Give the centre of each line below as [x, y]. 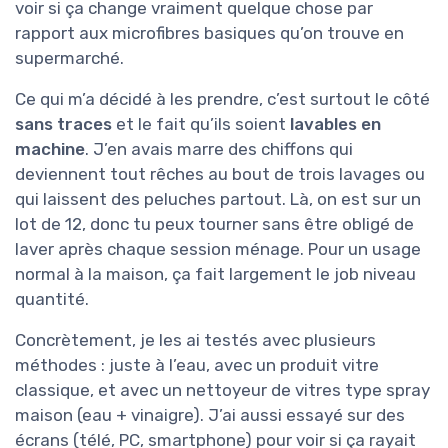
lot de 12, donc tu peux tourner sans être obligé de [214, 224]
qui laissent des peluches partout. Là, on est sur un [218, 199]
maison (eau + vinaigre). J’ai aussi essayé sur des [210, 415]
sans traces [63, 124]
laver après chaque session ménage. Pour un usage [218, 249]
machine [50, 149]
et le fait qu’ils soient [201, 124]
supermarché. [69, 58]
